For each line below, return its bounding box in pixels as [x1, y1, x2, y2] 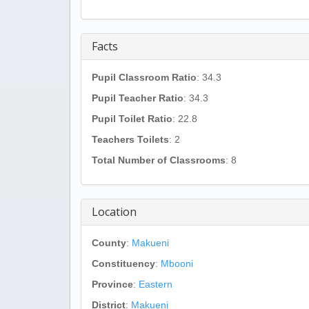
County [92, 237, 126, 248]
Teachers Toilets [92, 134, 169, 145]
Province [92, 279, 133, 290]
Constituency [92, 258, 155, 269]
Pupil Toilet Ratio [92, 113, 172, 124]
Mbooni [161, 258, 193, 269]
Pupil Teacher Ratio [92, 92, 183, 103]
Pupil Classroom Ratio [92, 72, 197, 83]
